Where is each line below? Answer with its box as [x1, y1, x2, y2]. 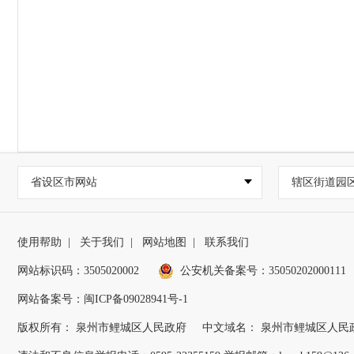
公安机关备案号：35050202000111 [180, 264, 346, 277]
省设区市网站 [31, 175, 97, 188]
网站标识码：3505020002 [17, 264, 139, 277]
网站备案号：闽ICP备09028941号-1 [17, 292, 188, 305]
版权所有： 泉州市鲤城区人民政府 [17, 321, 186, 333]
